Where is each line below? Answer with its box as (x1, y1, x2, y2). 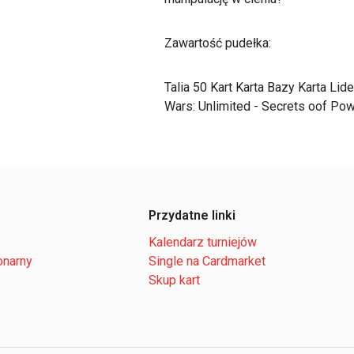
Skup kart (149, 273, 200, 288)
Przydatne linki (149, 208, 235, 223)
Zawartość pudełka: (164, 36, 271, 51)
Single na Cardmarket (149, 254, 265, 269)
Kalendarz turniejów (149, 235, 257, 250)
